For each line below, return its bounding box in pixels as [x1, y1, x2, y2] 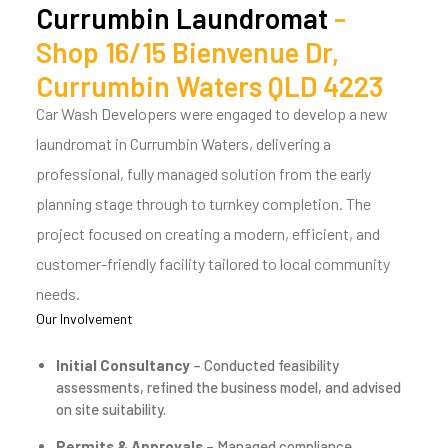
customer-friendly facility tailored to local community [36, 254, 390, 273]
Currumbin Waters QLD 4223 [36, 69, 383, 103]
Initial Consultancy [56, 356, 190, 374]
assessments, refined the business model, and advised [56, 378, 401, 396]
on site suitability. [56, 400, 166, 418]
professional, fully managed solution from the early [36, 164, 371, 183]
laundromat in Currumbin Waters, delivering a [36, 134, 331, 153]
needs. [36, 284, 80, 303]
